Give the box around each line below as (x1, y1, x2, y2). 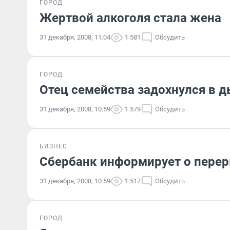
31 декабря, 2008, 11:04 (40, 33, 110, 41)
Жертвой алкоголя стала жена (40, 11, 221, 25)
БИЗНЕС (40, 143, 67, 150)
